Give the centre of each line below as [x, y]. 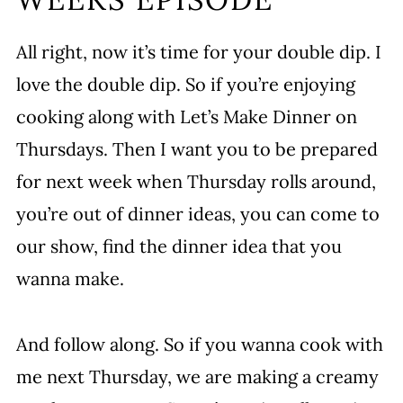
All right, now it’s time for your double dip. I [198, 52]
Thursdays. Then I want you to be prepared [197, 149]
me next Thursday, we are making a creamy [197, 376]
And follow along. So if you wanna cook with [199, 344]
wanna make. [70, 278]
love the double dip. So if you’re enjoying [185, 84]
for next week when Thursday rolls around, [196, 181]
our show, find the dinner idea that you [179, 246]
